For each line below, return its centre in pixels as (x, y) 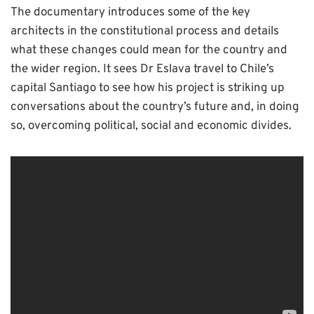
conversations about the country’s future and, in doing (155, 108)
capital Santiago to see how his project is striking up (148, 89)
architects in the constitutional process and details (145, 32)
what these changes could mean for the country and (149, 51)
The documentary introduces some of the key (130, 13)
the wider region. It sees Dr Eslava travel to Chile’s (142, 70)
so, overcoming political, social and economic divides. (151, 127)
